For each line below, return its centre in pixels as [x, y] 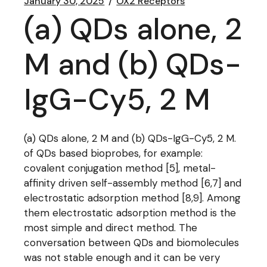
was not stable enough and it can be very [122, 257]
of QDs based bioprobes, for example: [114, 153]
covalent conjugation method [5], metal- [120, 168]
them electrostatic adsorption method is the [130, 213]
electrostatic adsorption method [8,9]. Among [133, 198]
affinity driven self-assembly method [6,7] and [133, 183]
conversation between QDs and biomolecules [132, 243]
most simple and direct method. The [111, 228]
